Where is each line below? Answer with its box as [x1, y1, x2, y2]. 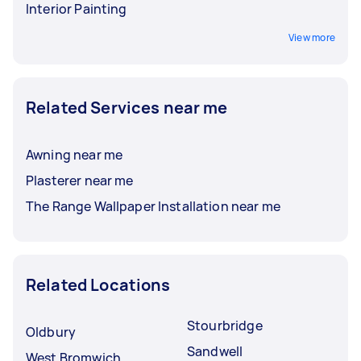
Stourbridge [187, 317, 263, 334]
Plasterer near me [26, 172, 134, 189]
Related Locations [26, 274, 171, 296]
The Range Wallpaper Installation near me [26, 197, 280, 215]
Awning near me [26, 146, 123, 164]
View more [288, 31, 335, 44]
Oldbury [26, 323, 77, 341]
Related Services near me [26, 97, 228, 118]
